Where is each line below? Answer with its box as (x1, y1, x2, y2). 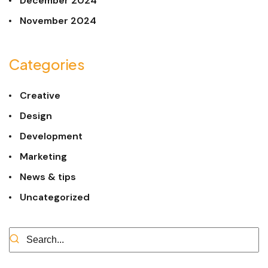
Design (20, 109, 52, 123)
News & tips (20, 170, 76, 184)
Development (20, 130, 83, 143)
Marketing (20, 150, 67, 163)
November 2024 (20, 14, 96, 28)
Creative (20, 89, 60, 102)
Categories (9, 55, 85, 74)
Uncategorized (20, 191, 90, 204)
